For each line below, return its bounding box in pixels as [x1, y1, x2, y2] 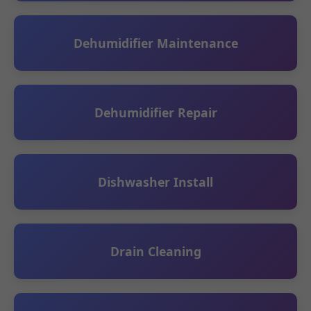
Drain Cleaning [110, 243, 201, 260]
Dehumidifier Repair [94, 104, 217, 121]
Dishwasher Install [98, 174, 213, 190]
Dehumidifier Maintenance [73, 35, 238, 51]
